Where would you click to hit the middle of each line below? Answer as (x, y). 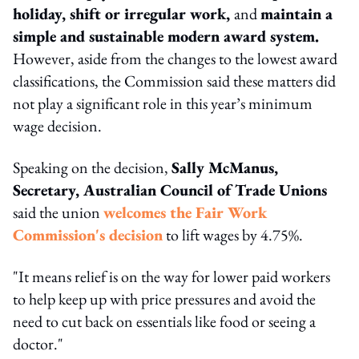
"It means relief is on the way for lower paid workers (171, 276)
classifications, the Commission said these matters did (174, 81)
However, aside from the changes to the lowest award (175, 58)
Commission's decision (88, 234)
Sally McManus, (225, 167)
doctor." (38, 343)
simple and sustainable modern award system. (166, 36)
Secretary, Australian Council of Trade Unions (170, 190)
